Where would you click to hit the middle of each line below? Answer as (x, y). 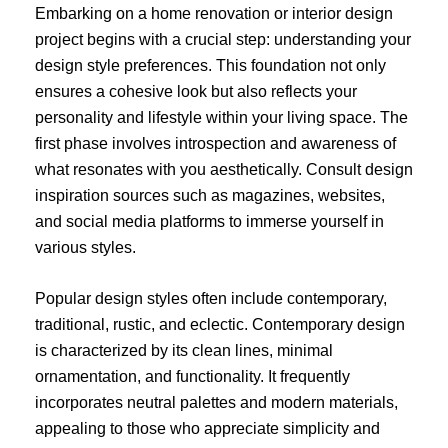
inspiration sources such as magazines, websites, (210, 195)
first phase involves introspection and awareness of (215, 143)
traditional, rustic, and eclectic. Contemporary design (220, 325)
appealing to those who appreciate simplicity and (207, 429)
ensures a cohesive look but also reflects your (196, 91)
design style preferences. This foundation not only (210, 65)
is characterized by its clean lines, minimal (184, 351)
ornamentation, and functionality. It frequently (192, 377)
